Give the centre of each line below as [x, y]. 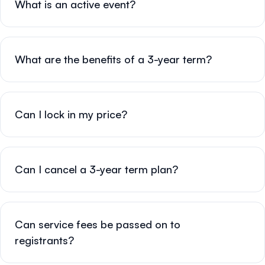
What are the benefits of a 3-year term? [114, 59]
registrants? [44, 240]
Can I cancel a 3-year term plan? [97, 169]
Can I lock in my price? [71, 114]
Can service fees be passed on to [98, 224]
